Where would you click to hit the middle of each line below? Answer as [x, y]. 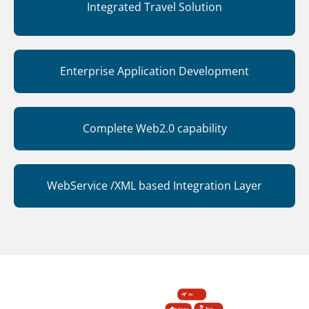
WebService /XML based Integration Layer [154, 186]
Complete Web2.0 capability [154, 128]
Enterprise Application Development [154, 71]
